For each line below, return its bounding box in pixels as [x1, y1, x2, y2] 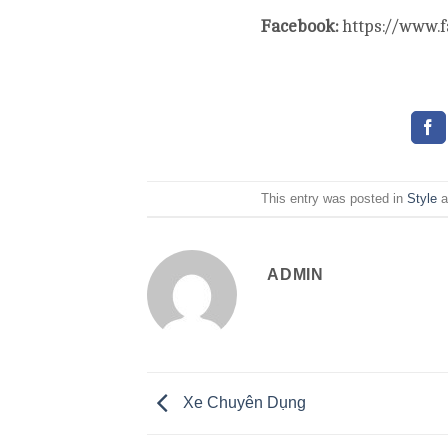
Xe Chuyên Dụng [179, 393, 306, 411]
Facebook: [260, 16, 338, 36]
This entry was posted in [261, 190, 408, 206]
